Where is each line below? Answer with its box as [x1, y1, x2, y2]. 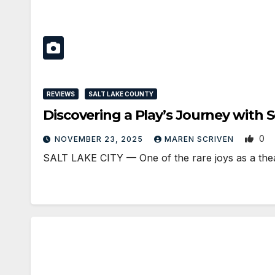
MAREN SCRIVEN [165, 134, 236, 144]
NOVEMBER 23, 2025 [55, 134, 145, 144]
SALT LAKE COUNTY [88, 90, 153, 98]
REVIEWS [47, 90, 75, 98]
